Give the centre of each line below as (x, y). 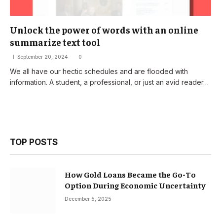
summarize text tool (55, 42)
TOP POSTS (34, 142)
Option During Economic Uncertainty (135, 185)
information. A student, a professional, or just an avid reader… (109, 82)
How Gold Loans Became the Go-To (130, 174)
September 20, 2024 (42, 56)
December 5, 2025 (88, 199)
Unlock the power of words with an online (104, 29)
